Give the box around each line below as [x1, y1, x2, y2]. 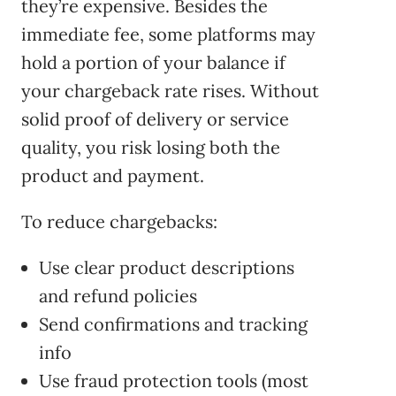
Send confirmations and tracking [39, 313, 308, 336]
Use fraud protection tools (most [39, 369, 308, 392]
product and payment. [21, 164, 204, 187]
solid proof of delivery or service [21, 108, 289, 131]
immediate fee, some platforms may [21, 23, 316, 46]
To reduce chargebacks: [21, 210, 217, 233]
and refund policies [39, 285, 197, 308]
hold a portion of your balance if [21, 51, 286, 74]
